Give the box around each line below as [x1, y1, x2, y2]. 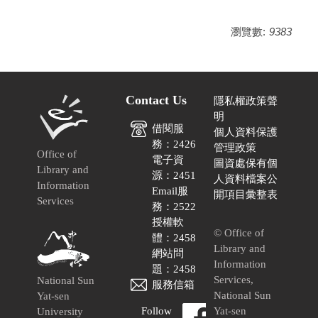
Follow [141, 305, 172, 317]
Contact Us [125, 92, 187, 107]
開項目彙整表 [214, 188, 278, 200]
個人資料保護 [214, 126, 278, 138]
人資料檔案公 [214, 172, 278, 185]
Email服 [152, 185, 189, 197]
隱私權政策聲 [214, 94, 278, 106]
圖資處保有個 [214, 157, 278, 169]
